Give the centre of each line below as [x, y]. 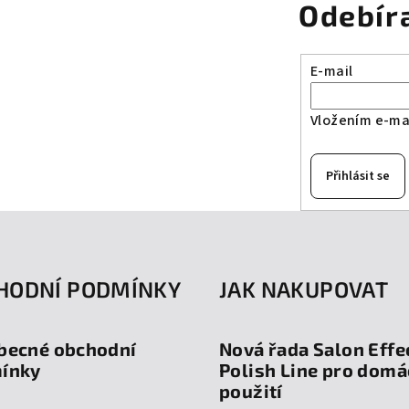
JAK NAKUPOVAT [304, 288]
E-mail [332, 71]
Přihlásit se [358, 176]
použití [251, 390]
